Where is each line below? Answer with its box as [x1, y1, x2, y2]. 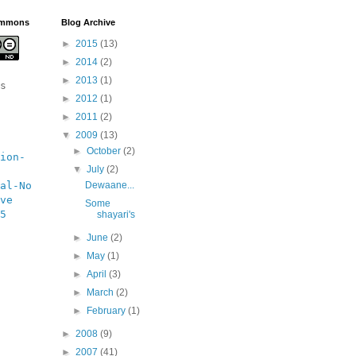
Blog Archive [61, 17, 115, 27]
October [87, 145, 124, 157]
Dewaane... [84, 180, 134, 191]
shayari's [96, 209, 135, 220]
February [87, 305, 129, 316]
